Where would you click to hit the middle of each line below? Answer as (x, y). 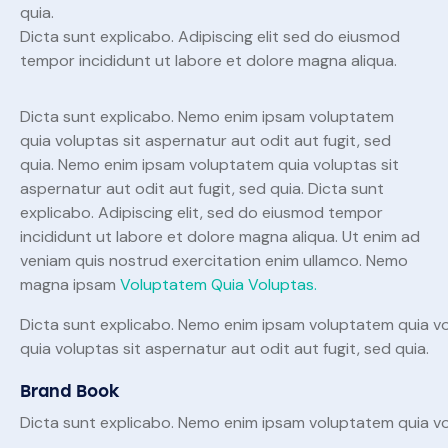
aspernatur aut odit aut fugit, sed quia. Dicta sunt (202, 189)
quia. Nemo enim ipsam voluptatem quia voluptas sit (209, 165)
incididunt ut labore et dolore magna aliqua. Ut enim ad (220, 237)
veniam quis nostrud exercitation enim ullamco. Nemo (214, 261)
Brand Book (70, 391)
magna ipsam (70, 285)
